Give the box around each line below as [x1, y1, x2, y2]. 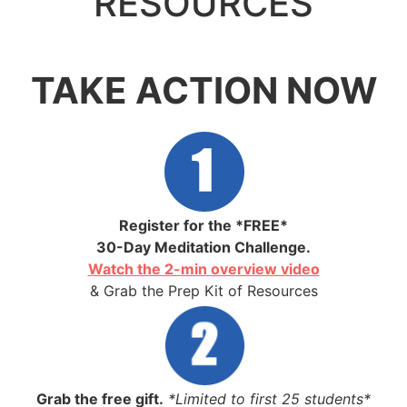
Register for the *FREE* [119, 216, 288, 234]
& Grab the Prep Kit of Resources [89, 282, 318, 300]
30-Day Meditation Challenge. [96, 238, 311, 256]
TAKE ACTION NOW [30, 68, 377, 113]
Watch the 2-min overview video [87, 260, 320, 278]
